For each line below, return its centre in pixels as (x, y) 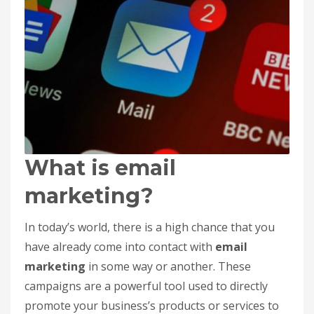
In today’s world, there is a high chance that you (150, 227)
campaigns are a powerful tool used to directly (146, 286)
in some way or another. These (168, 266)
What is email (100, 168)
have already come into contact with (118, 247)
